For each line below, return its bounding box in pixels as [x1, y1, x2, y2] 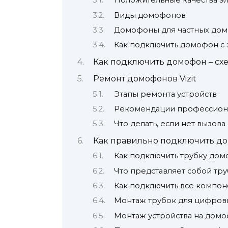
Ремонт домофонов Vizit [93, 74, 196, 84]
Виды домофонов [113, 10, 186, 20]
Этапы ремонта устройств [113, 89, 217, 99]
